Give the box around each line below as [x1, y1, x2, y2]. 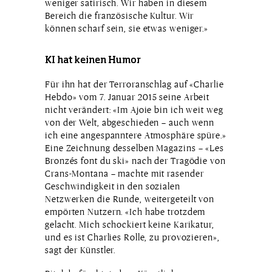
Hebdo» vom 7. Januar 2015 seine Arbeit [45, 91, 210, 102]
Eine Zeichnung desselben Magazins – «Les [45, 142, 224, 153]
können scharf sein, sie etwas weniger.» [45, 22, 209, 33]
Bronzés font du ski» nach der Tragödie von [45, 155, 226, 166]
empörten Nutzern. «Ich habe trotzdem [45, 206, 206, 217]
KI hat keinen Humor [45, 55, 141, 65]
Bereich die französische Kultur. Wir [45, 10, 194, 21]
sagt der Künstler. [45, 244, 116, 255]
